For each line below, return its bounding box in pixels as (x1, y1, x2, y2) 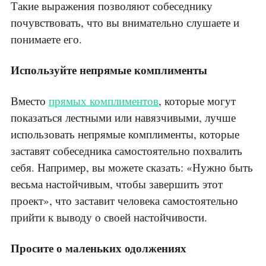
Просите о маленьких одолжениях (11, 240, 186, 256)
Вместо (11, 93, 49, 109)
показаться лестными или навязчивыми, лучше (11, 110, 236, 125)
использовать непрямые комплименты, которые (11, 126, 239, 142)
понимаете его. (11, 31, 82, 47)
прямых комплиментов (49, 93, 159, 109)
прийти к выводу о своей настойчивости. (11, 210, 207, 225)
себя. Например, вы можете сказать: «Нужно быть (11, 160, 253, 175)
